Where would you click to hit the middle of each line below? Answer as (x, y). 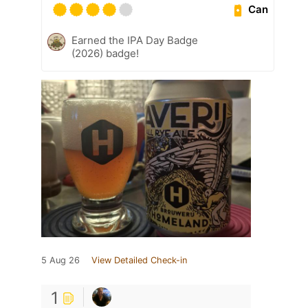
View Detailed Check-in (139, 260)
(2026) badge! (105, 53)
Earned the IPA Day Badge (135, 40)
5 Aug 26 (60, 260)
